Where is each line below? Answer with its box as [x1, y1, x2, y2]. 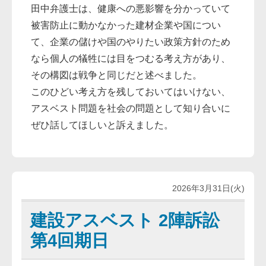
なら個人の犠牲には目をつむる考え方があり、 [31, 53, 231, 64]
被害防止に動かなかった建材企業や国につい [31, 20, 221, 31]
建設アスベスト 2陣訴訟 [30, 210, 220, 230]
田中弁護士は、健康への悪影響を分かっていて [31, 4, 231, 14]
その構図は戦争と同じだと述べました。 [31, 70, 202, 81]
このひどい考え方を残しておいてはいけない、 [31, 87, 231, 97]
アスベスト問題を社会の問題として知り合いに [31, 103, 231, 114]
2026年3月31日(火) [172, 183, 245, 194]
